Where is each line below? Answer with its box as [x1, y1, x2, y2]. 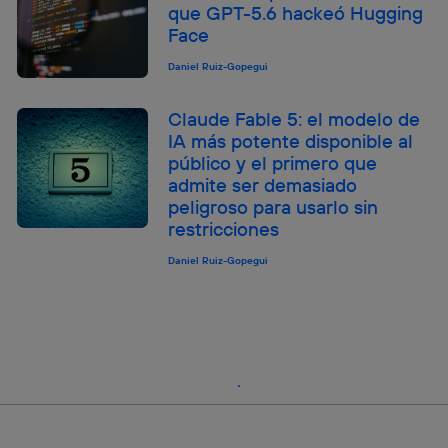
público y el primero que [168, 151, 378, 176]
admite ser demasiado [168, 173, 358, 198]
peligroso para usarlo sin [168, 195, 379, 220]
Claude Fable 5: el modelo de [168, 107, 421, 132]
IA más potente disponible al [168, 129, 414, 154]
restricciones [168, 217, 280, 242]
